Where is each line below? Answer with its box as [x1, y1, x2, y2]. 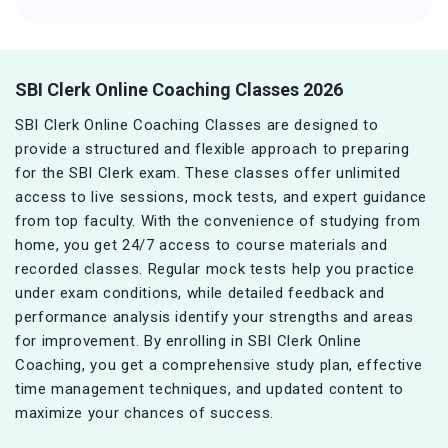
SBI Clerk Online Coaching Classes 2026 [15, 79, 343, 101]
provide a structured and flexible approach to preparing [15, 140, 410, 159]
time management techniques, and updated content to [15, 380, 405, 399]
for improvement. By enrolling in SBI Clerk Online [15, 332, 362, 351]
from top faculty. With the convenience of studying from [15, 212, 421, 231]
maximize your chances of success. [15, 404, 275, 423]
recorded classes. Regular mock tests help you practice [15, 260, 415, 279]
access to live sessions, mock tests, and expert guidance [15, 188, 427, 207]
